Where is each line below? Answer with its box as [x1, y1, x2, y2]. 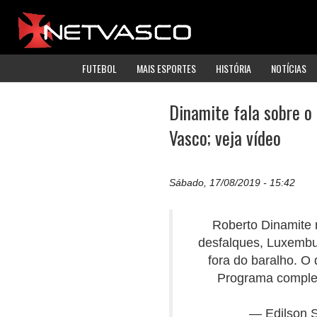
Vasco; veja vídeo [169, 124, 281, 151]
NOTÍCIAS [271, 60, 306, 76]
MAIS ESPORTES [137, 60, 196, 76]
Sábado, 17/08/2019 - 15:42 [169, 177, 295, 189]
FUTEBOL [82, 60, 117, 76]
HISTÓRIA [216, 60, 251, 76]
